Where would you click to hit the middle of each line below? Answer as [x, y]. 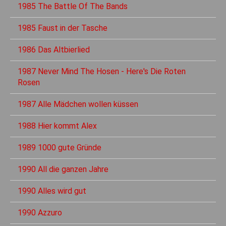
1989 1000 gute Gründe [60, 148]
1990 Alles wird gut [52, 191]
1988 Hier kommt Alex [57, 126]
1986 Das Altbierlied [54, 50]
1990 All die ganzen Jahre [63, 169]
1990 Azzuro [40, 213]
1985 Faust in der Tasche [63, 28]
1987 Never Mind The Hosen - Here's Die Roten [102, 72]
